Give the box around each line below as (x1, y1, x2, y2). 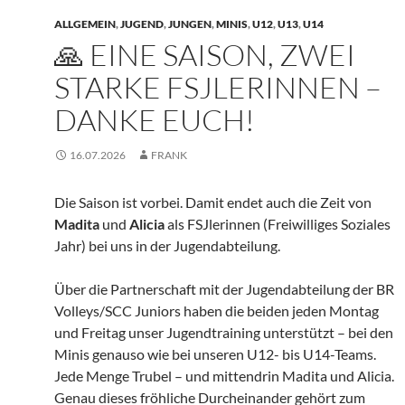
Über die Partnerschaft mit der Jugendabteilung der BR (54, 279, 394, 297)
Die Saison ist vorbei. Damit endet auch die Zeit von (54, 193, 372, 211)
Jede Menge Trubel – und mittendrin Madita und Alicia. (54, 366, 394, 384)
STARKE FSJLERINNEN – (54, 68, 381, 106)
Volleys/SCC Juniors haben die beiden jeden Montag (54, 301, 379, 319)
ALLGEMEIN (54, 16, 116, 31)
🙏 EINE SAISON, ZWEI (54, 35, 355, 73)
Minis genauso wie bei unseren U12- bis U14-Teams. (54, 344, 376, 363)
